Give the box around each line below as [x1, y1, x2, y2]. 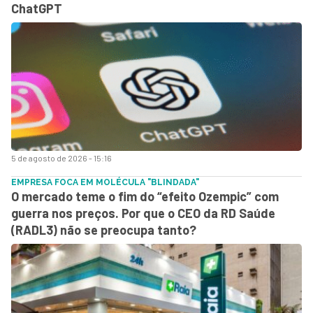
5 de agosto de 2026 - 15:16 [11, 152, 112, 163]
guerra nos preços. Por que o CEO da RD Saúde [11, 205, 275, 221]
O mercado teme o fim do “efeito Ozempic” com [11, 188, 279, 204]
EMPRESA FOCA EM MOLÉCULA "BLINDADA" [11, 177, 199, 187]
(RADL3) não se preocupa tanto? [11, 221, 196, 238]
